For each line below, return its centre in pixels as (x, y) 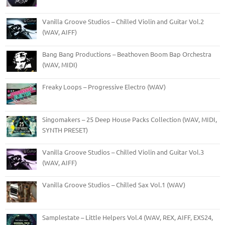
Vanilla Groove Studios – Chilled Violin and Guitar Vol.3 (123, 152)
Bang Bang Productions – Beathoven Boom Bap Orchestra (127, 54)
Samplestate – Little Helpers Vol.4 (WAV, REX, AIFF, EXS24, (128, 217)
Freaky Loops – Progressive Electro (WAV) (104, 86)
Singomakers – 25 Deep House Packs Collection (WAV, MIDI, (130, 119)
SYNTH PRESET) (65, 130)
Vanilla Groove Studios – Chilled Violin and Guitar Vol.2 (123, 21)
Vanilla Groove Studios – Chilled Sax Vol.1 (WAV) (114, 184)
